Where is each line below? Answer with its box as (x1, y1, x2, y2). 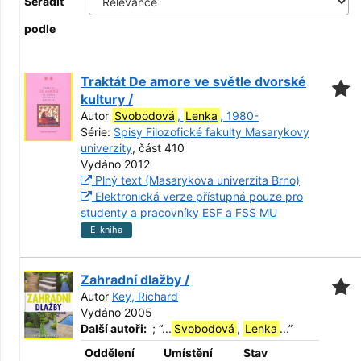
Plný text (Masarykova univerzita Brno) (92, 173, 300, 187)
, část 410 (132, 141, 185, 155)
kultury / (81, 91, 133, 107)
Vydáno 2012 (81, 157, 150, 171)
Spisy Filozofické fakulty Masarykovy (114, 125, 309, 139)
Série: (81, 125, 114, 139)
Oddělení (85, 346, 135, 359)
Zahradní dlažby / (81, 272, 189, 288)
